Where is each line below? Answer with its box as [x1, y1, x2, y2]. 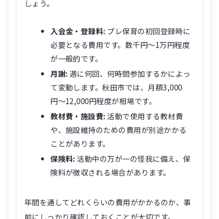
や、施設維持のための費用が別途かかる [50, 124, 187, 135]
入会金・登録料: [50, 25, 106, 36]
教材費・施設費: [50, 110, 106, 121]
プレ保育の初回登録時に [105, 25, 191, 36]
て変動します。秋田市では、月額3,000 [50, 81, 182, 92]
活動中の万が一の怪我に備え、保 [75, 153, 191, 164]
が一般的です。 [50, 52, 103, 64]
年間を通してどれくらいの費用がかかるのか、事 [24, 196, 191, 207]
